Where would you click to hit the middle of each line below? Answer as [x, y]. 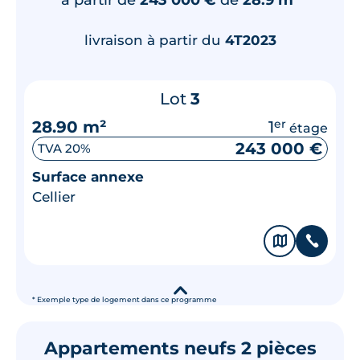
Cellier [54, 196]
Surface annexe [88, 176]
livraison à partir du [154, 40]
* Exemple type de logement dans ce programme [125, 299]
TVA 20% [64, 148]
